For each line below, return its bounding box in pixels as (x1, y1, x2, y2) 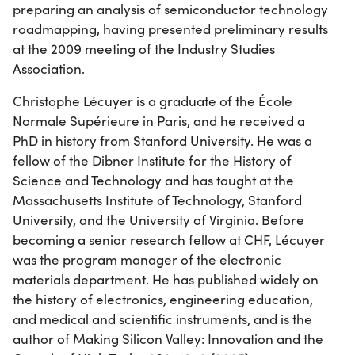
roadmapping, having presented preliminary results (13, 19, 328, 38)
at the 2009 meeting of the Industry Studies (13, 39, 275, 58)
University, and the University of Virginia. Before (13, 210, 304, 229)
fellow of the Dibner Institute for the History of (13, 151, 292, 170)
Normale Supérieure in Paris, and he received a (13, 111, 305, 130)
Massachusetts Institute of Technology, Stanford (13, 190, 302, 209)
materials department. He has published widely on (13, 269, 319, 288)
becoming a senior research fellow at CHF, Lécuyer (13, 230, 325, 249)
